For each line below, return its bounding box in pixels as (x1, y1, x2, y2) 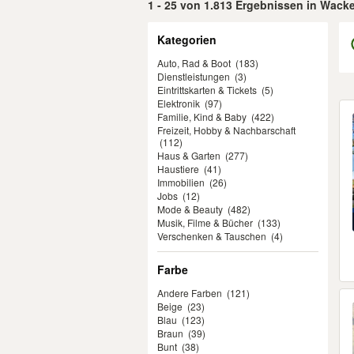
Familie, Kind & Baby (157, 110, 247, 123)
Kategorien (157, 32, 217, 47)
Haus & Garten (157, 149, 220, 162)
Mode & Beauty (157, 202, 223, 216)
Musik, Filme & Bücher (157, 216, 253, 229)
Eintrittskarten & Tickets (157, 83, 257, 96)
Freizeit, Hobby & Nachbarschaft (157, 123, 296, 137)
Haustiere (157, 162, 199, 175)
